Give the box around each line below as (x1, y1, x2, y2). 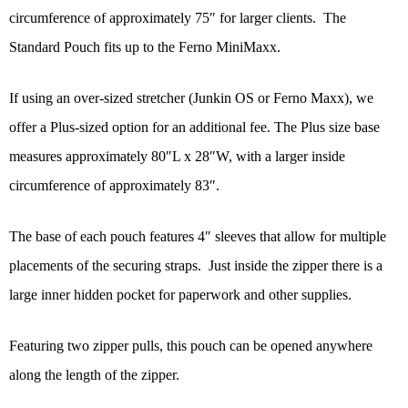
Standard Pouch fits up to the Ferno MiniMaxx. (9, 39, 280, 56)
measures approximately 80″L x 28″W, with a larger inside (9, 148, 345, 165)
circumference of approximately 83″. (9, 178, 219, 194)
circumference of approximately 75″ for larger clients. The (9, 10, 346, 26)
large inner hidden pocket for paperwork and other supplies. (9, 287, 352, 303)
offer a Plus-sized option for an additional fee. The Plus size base (9, 119, 380, 136)
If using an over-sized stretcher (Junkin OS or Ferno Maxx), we (9, 90, 373, 107)
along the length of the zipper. (9, 367, 179, 383)
